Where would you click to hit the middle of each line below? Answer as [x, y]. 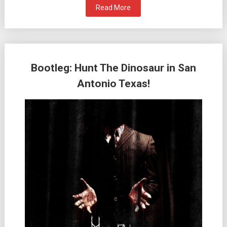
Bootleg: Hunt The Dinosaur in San [113, 68]
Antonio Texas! [113, 84]
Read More [113, 8]
